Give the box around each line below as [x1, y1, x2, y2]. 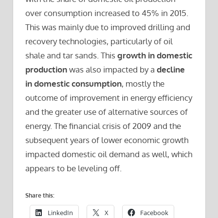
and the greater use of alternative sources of [25, 106, 188, 117]
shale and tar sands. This [25, 50, 117, 60]
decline [157, 64, 185, 74]
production [25, 64, 67, 74]
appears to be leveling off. [25, 163, 122, 173]
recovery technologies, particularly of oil [25, 36, 173, 46]
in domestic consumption [25, 78, 122, 89]
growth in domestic [117, 50, 192, 60]
